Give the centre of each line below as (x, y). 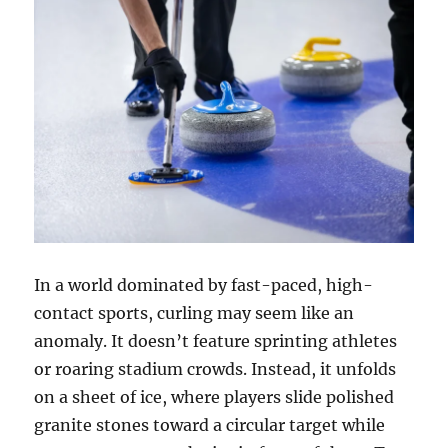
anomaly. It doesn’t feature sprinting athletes (216, 341)
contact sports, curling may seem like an (194, 313)
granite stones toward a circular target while (210, 425)
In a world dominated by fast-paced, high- (204, 285)
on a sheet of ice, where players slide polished (214, 397)
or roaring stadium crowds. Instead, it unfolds (215, 369)
